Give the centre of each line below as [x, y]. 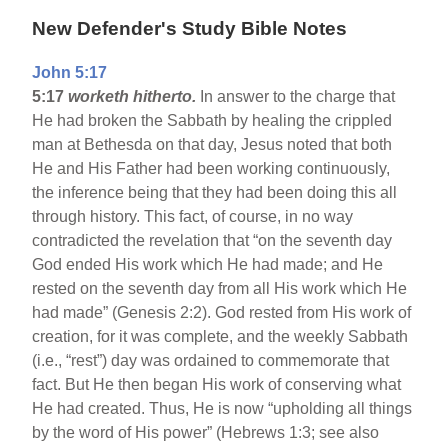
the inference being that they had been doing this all [215, 193]
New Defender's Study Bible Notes [190, 28]
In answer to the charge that [296, 97]
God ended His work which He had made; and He [208, 265]
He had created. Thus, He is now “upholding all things [222, 409]
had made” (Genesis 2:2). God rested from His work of [222, 313]
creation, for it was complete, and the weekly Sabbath [220, 337]
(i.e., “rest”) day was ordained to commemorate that [211, 361]
